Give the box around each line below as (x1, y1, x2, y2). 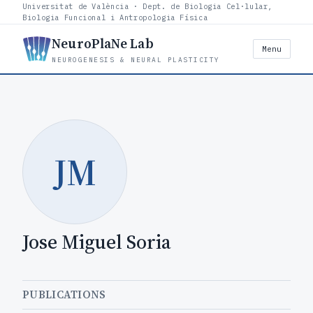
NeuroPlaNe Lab (52, 34, 154, 52)
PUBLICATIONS (22, 287, 106, 302)
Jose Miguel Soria (22, 228, 171, 255)
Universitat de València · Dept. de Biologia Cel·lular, (22, 1, 273, 11)
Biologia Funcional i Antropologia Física (22, 13, 208, 22)
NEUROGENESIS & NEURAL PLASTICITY (52, 55, 220, 64)
